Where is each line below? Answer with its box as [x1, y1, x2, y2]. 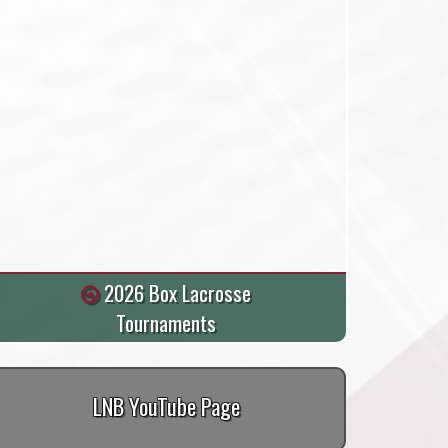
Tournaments [116, 306, 216, 338]
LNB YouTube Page [92, 388, 240, 422]
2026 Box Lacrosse [99, 276, 251, 308]
